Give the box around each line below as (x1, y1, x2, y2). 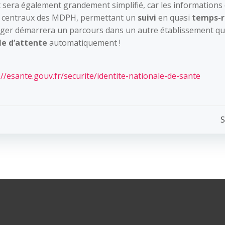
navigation (33, 135, 130, 163)
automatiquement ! (49, 37, 121, 48)
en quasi (156, 12, 192, 23)
